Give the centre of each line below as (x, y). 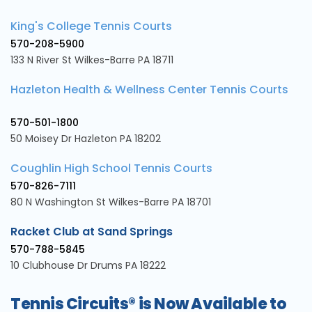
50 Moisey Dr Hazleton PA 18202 (86, 139)
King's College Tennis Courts (91, 26)
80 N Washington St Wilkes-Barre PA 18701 (111, 202)
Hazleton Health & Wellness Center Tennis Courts (149, 90)
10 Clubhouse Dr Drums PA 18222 (88, 266)
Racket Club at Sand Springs (93, 232)
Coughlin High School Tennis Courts (111, 169)
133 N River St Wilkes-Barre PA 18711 (92, 60)
